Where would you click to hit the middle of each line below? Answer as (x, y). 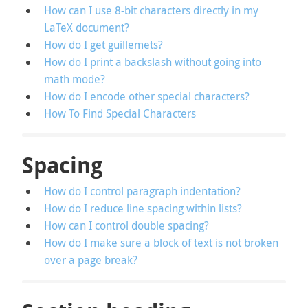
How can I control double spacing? (126, 226)
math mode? (75, 79)
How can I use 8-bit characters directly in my (151, 11)
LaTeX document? (87, 28)
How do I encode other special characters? (147, 97)
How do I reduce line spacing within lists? (143, 209)
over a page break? (91, 260)
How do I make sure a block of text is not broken (161, 243)
